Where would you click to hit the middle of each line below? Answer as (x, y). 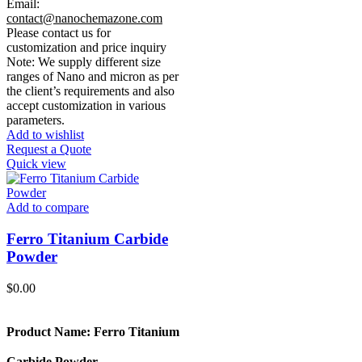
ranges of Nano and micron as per (93, 77)
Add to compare (48, 208)
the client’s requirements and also (90, 91)
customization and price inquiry (86, 48)
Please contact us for (59, 33)
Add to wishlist (45, 135)
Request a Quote (49, 149)
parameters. (36, 120)
